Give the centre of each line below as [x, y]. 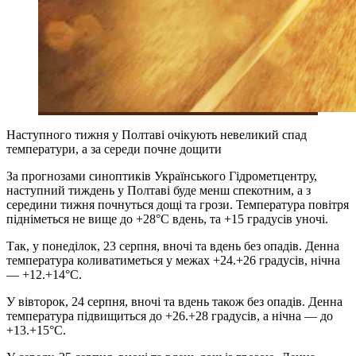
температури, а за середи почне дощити [114, 149]
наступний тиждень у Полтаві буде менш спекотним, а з [159, 190]
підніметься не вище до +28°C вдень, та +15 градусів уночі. [167, 219]
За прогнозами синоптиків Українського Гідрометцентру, [162, 176]
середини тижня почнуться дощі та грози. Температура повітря [178, 204]
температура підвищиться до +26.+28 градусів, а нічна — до [170, 315]
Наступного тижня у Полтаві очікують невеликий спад [157, 134]
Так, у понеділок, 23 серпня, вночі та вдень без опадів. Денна [173, 246]
